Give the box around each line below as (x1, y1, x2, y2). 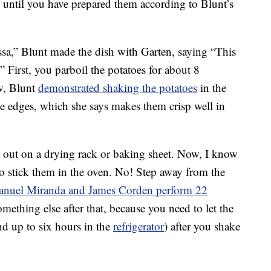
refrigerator (113, 218, 164, 234)
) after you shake (164, 218, 240, 234)
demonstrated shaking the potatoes (38, 80, 197, 96)
